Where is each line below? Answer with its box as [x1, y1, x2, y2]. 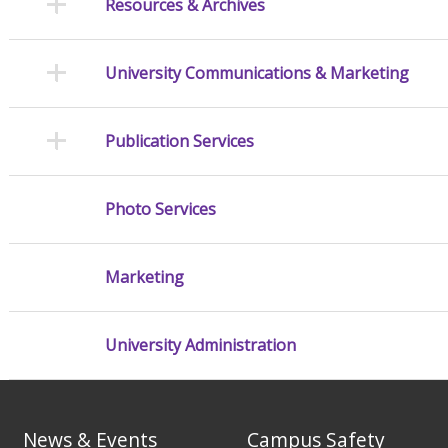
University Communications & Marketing [104, 62, 409, 85]
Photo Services [104, 198, 216, 221]
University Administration [104, 334, 296, 357]
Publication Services [104, 130, 254, 153]
